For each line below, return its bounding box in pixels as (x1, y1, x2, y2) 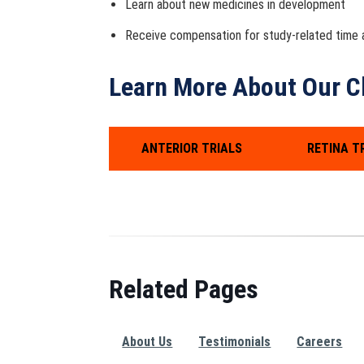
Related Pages (109, 274, 259, 305)
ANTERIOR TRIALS (141, 141, 243, 156)
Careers (297, 333, 343, 349)
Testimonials (198, 333, 271, 349)
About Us (122, 333, 173, 349)
